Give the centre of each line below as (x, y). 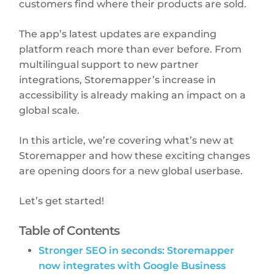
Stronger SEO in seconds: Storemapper (137, 250)
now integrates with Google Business (132, 265)
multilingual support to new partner (109, 64)
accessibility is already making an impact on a (133, 95)
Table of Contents (69, 230)
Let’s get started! (62, 201)
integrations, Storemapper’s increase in (118, 80)
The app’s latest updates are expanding (118, 34)
